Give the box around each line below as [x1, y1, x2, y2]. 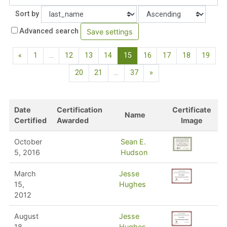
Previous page [21, 51, 68, 60]
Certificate [172, 105, 212, 114]
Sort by [15, 9, 39, 18]
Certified [14, 116, 47, 125]
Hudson [120, 147, 147, 157]
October [14, 137, 42, 146]
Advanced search [19, 27, 79, 36]
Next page [153, 68, 186, 77]
